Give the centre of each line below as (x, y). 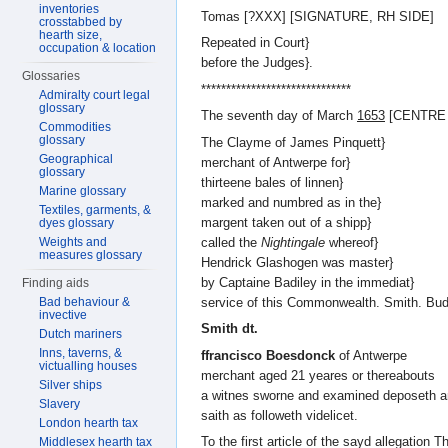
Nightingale (293, 242)
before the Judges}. (257, 62)
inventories (69, 9)
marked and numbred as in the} (291, 202)
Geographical (76, 159)
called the (231, 242)
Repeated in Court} (255, 42)
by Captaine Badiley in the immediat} (307, 282)
